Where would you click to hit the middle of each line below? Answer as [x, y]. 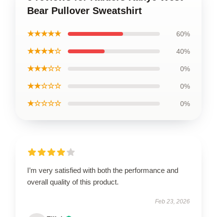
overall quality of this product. [73, 182]
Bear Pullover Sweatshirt [85, 10]
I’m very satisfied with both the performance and [103, 170]
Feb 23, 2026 [172, 201]
